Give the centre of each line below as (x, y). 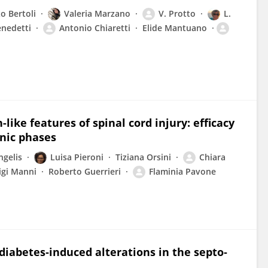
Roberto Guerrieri (85, 171)
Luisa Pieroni (77, 157)
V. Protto (177, 13)
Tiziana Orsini (143, 157)
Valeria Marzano (97, 13)
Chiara (212, 157)
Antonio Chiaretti (95, 28)
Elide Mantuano (175, 28)
